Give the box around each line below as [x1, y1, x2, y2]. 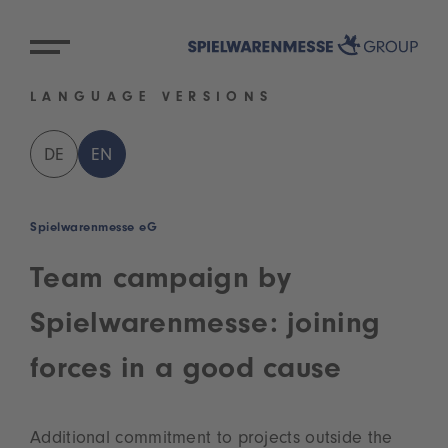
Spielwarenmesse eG [30, 222, 157, 236]
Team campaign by [30, 267, 291, 298]
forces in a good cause [30, 357, 342, 388]
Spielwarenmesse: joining [30, 312, 381, 343]
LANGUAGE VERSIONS [30, 92, 274, 107]
